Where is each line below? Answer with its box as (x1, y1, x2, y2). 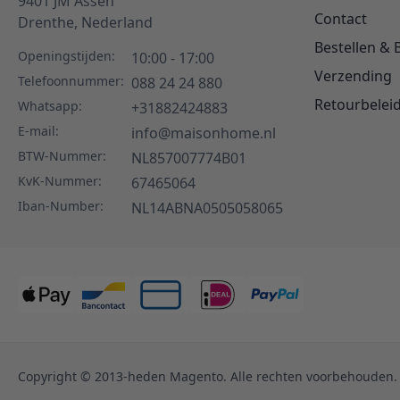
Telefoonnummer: (18, 71, 124, 89)
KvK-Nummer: (18, 171, 102, 189)
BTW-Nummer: (18, 146, 106, 164)
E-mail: (18, 121, 59, 139)
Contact (314, 8, 367, 29)
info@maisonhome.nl (131, 122, 276, 143)
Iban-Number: (18, 196, 104, 214)
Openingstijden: (18, 46, 115, 64)
